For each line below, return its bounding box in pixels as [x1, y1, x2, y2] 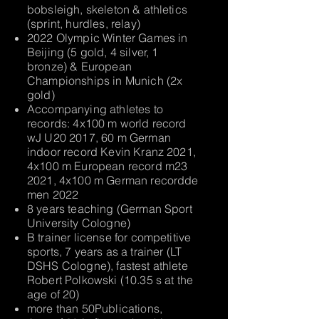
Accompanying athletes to [27, 102, 163, 116]
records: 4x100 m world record [27, 116, 187, 130]
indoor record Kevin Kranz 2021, [27, 145, 196, 159]
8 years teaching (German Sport [27, 202, 192, 216]
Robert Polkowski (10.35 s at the [27, 273, 194, 287]
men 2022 [27, 187, 82, 202]
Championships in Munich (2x [27, 73, 183, 88]
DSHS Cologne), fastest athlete [27, 258, 188, 273]
